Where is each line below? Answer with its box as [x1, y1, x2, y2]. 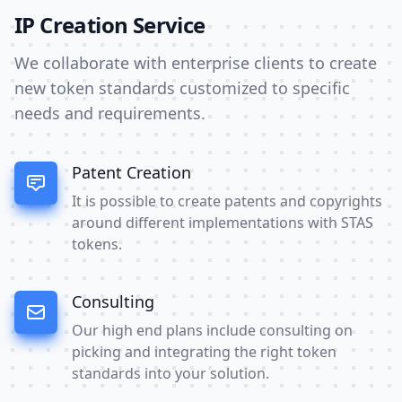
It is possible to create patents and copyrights [72, 190, 382, 211]
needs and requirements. [14, 101, 205, 124]
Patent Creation [72, 161, 191, 183]
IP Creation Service [14, 9, 205, 39]
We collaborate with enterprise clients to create [14, 51, 377, 74]
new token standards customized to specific [14, 76, 350, 99]
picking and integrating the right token [72, 341, 336, 362]
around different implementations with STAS [72, 212, 373, 232]
